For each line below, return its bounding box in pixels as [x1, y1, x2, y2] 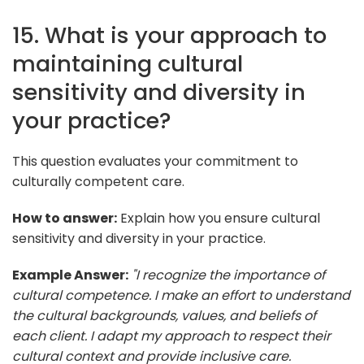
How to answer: [12, 208, 117, 227]
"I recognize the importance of [132, 265, 325, 284]
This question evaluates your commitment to [12, 151, 298, 171]
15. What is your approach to [12, 19, 327, 51]
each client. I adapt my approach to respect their [12, 326, 331, 345]
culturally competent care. [12, 171, 184, 191]
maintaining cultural [12, 47, 243, 80]
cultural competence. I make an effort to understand [12, 285, 350, 305]
